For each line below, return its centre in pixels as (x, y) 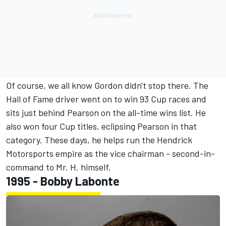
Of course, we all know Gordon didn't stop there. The (107, 86)
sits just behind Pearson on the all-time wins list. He (106, 113)
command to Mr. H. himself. (59, 167)
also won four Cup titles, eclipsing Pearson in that (101, 126)
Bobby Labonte (80, 181)
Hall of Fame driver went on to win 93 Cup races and (106, 99)
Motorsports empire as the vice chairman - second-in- (110, 154)
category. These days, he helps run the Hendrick (99, 140)
